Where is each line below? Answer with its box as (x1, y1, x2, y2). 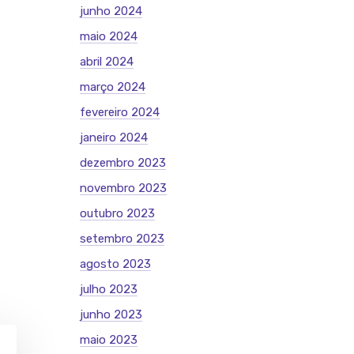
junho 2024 (80, 4, 142, 18)
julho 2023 (80, 282, 137, 296)
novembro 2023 (80, 181, 167, 195)
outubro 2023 (80, 206, 155, 220)
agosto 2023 (80, 257, 151, 271)
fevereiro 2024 (80, 105, 160, 119)
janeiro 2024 (80, 130, 148, 145)
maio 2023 (80, 333, 137, 347)
